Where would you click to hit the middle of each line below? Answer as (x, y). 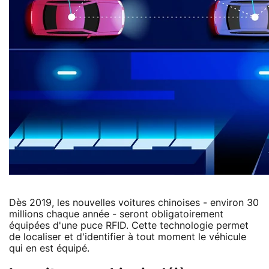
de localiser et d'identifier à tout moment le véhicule (128, 237)
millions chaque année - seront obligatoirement (116, 214)
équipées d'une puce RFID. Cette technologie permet (129, 225)
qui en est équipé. (49, 248)
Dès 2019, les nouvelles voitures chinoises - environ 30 (134, 203)
